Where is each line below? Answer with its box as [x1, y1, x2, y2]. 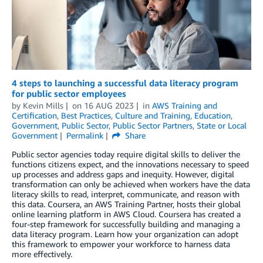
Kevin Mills [23, 100, 63, 110]
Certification [12, 110, 57, 120]
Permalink [66, 130, 103, 140]
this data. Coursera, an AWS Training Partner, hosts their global [12, 198, 241, 209]
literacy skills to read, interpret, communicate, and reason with [12, 188, 240, 199]
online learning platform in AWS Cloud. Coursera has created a [12, 208, 241, 219]
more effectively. [12, 248, 72, 259]
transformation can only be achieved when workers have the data [12, 178, 250, 189]
